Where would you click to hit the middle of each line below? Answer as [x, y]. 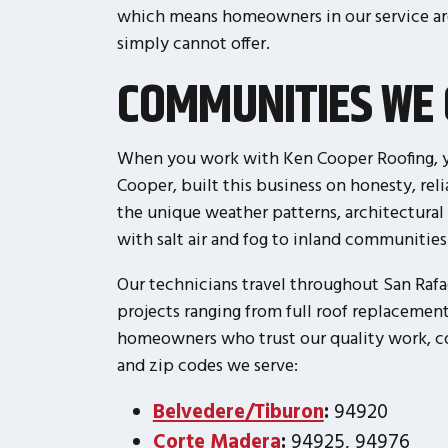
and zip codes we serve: [207, 364]
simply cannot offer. [193, 42]
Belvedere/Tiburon [238, 410]
